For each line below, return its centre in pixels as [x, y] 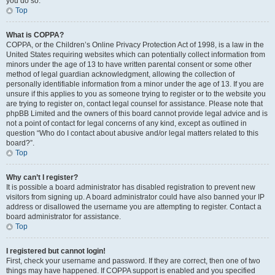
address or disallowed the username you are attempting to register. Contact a [134, 207]
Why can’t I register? [42, 177]
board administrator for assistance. [64, 217]
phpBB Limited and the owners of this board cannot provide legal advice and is [137, 114]
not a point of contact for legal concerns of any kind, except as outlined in [126, 123]
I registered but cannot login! [56, 251]
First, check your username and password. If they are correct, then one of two [133, 261]
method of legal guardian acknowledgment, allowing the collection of [120, 74]
